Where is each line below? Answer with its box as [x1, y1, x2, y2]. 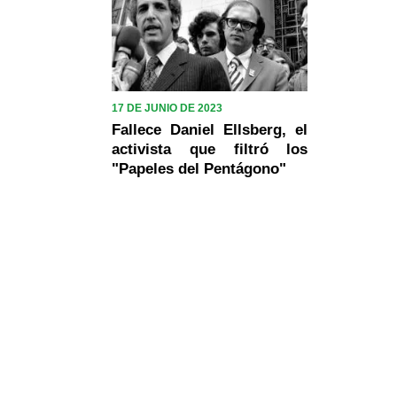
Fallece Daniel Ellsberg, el [112, 121, 308, 138]
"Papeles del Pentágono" [112, 160, 286, 177]
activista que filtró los [112, 140, 308, 158]
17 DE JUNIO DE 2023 [112, 101, 222, 114]
